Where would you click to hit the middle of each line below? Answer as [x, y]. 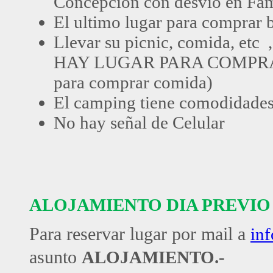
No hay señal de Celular [139, 123]
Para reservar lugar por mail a [140, 234]
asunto [55, 257]
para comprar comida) [133, 83]
